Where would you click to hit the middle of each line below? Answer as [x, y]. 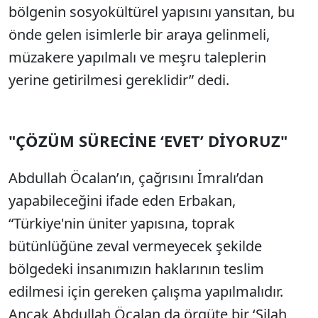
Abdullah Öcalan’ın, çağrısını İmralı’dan [136, 178]
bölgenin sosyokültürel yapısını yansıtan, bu [152, 12]
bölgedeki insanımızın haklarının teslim [136, 269]
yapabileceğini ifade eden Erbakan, [122, 201]
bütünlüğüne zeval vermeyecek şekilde [135, 246]
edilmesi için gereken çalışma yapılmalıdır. [146, 291]
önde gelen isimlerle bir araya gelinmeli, [139, 34]
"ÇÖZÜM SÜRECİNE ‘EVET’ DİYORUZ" [148, 141]
